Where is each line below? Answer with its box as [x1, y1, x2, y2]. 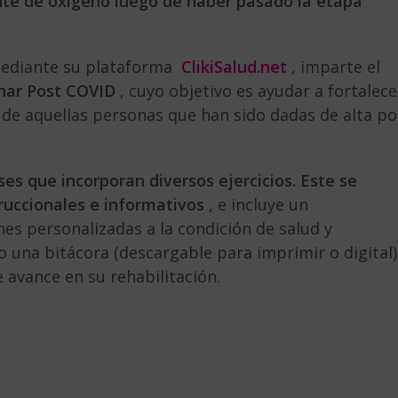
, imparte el [287, 55, 385, 77]
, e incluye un [204, 193, 308, 215]
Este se [300, 169, 357, 191]
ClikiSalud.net [181, 55, 287, 77]
